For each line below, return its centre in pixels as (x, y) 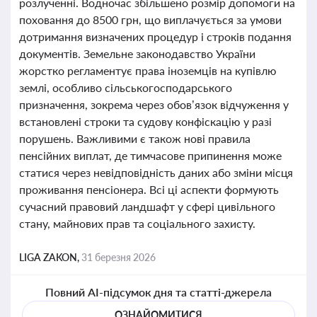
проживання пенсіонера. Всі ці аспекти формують (149, 189)
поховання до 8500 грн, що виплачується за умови (150, 19)
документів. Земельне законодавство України (137, 53)
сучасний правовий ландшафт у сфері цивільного (147, 206)
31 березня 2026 (119, 257)
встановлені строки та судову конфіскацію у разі (145, 121)
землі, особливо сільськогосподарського (126, 87)
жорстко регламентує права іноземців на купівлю (148, 70)
